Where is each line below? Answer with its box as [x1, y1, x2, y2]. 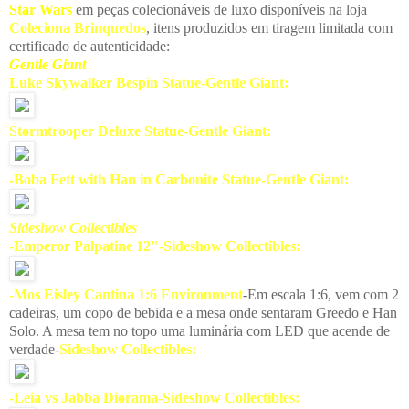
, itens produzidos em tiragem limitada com [146, 19, 393, 36]
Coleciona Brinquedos [9, 19, 146, 36]
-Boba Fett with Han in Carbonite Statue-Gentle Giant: [9, 171, 349, 187]
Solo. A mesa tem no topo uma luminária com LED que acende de [9, 322, 390, 339]
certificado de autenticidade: [9, 37, 170, 54]
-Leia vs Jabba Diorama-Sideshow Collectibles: [9, 389, 299, 405]
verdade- [9, 341, 59, 357]
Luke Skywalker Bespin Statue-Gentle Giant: [9, 74, 288, 90]
